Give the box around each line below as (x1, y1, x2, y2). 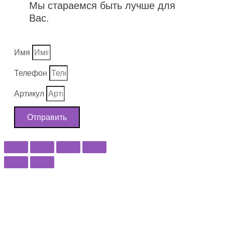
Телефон (14, 68, 49, 77)
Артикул (14, 89, 46, 98)
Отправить (27, 113, 67, 122)
